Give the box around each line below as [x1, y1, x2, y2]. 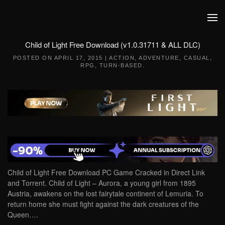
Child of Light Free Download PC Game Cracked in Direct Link [8, 167, 205, 178]
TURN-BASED [99, 62, 143, 68]
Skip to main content [23, 23, 87, 33]
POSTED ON [13, 55, 54, 61]
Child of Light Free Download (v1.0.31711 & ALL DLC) [25, 39, 200, 50]
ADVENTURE [139, 55, 179, 61]
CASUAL [183, 55, 210, 61]
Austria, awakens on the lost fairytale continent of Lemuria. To [8, 188, 203, 199]
